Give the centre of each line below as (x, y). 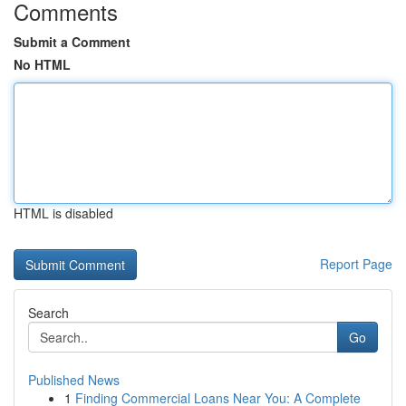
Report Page (356, 264)
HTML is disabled (63, 213)
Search (48, 313)
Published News (74, 380)
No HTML (42, 64)
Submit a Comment (72, 42)
